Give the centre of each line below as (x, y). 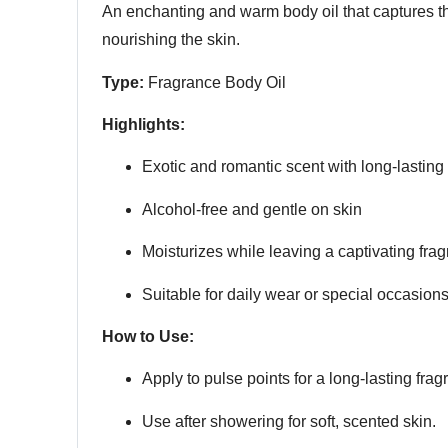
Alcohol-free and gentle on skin (252, 209)
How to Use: (148, 337)
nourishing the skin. (171, 40)
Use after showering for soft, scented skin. (289, 421)
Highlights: (143, 125)
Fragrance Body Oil (215, 82)
